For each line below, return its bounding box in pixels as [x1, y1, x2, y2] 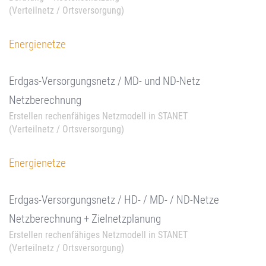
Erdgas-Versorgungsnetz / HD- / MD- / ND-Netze [9, 193, 219, 207]
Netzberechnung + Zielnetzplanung [9, 212, 161, 226]
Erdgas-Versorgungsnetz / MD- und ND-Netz [9, 74, 200, 88]
